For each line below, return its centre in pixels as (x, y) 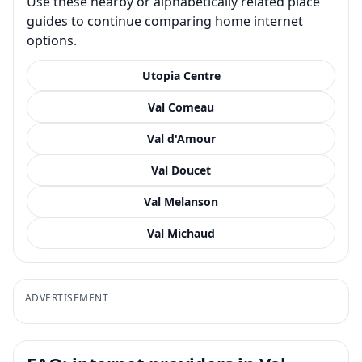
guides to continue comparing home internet (165, 21)
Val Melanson (181, 201)
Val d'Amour (181, 138)
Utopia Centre (181, 75)
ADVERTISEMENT (67, 297)
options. (52, 40)
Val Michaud (181, 233)
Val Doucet (181, 170)
